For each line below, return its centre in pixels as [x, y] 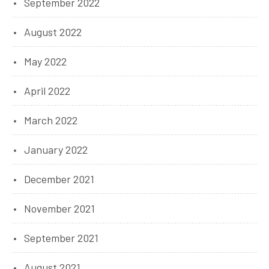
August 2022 [53, 32]
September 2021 [61, 238]
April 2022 [47, 91]
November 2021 [59, 208]
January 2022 [56, 150]
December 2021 [59, 179]
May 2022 [45, 61]
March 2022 [51, 120]
